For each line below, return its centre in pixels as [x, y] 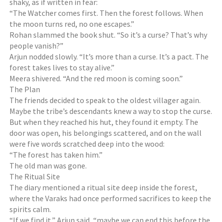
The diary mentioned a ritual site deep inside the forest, [104, 187]
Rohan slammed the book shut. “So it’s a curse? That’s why [109, 35]
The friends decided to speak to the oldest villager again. [105, 100]
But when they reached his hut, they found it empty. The [104, 122]
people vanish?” [37, 46]
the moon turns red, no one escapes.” [72, 24]
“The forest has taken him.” [56, 155]
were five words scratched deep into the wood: [87, 144]
